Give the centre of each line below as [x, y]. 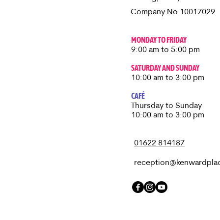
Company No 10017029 [173, 12]
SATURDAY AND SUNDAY [165, 68]
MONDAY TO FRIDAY [159, 40]
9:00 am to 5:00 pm [165, 50]
